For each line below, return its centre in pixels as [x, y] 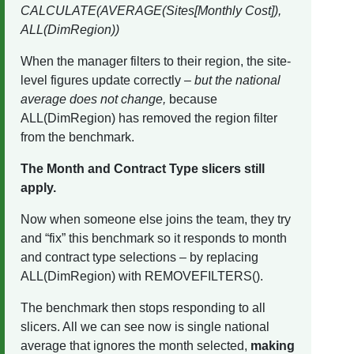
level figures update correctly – [107, 81]
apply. [38, 188]
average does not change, [93, 100]
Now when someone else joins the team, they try [156, 220]
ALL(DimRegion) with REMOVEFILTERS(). [142, 277]
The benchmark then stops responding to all [143, 308]
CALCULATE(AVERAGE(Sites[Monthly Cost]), [151, 11]
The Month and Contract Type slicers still [143, 169]
